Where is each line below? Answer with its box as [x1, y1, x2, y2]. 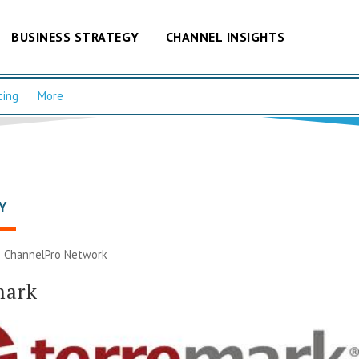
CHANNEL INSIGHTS [165, 28, 285, 45]
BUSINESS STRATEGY [11, 28, 139, 45]
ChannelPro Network [4, 246, 108, 262]
